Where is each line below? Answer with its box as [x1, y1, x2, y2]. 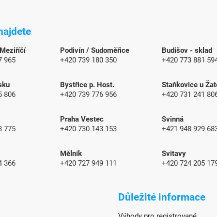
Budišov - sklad [161, 46, 212, 55]
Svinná [161, 115, 184, 124]
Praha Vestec [60, 115, 104, 124]
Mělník [60, 149, 82, 158]
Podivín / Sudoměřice [60, 46, 130, 55]
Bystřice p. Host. [60, 80, 115, 90]
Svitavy [161, 149, 186, 158]
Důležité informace [118, 191, 205, 203]
